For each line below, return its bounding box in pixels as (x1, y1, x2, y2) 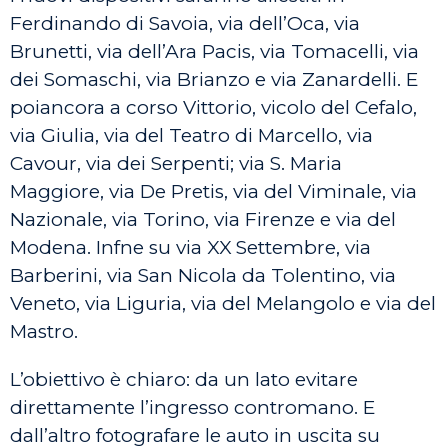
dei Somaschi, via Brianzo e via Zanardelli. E (10, 68, 418, 91)
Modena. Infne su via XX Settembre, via (10, 236, 371, 259)
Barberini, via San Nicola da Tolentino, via (10, 264, 396, 287)
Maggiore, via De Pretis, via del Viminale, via (10, 180, 417, 203)
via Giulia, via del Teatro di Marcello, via (10, 124, 373, 147)
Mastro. (10, 320, 78, 343)
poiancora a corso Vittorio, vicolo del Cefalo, (10, 96, 417, 119)
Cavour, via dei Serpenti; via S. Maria (10, 152, 342, 175)
